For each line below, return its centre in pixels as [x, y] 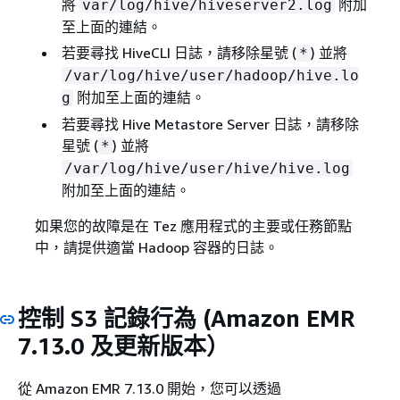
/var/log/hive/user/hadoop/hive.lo [211, 75]
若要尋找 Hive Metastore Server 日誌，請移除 [210, 124]
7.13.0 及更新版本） [124, 346]
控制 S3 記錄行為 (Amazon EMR [186, 318]
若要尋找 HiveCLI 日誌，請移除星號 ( [179, 53]
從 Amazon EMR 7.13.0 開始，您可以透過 [150, 388]
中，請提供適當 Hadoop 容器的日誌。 [156, 247]
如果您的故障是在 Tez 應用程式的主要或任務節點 [193, 226]
